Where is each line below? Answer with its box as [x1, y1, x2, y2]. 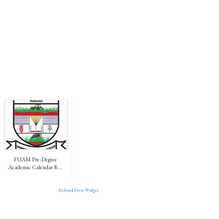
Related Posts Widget [59, 187, 98, 193]
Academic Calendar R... [8, 163, 63, 171]
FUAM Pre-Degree [13, 155, 57, 163]
